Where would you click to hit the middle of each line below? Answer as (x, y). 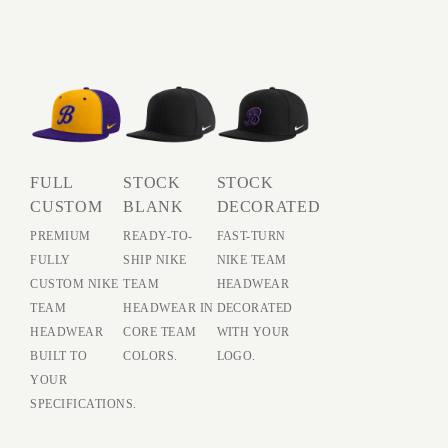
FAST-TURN (251, 236)
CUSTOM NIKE (74, 284)
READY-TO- (158, 236)
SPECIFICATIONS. (83, 404)
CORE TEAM (160, 332)
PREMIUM (60, 236)
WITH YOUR (253, 332)
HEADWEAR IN (168, 308)
